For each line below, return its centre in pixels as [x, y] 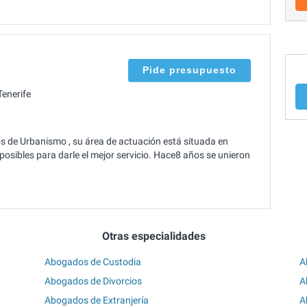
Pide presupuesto [189, 70]
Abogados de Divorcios [94, 281]
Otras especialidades [153, 236]
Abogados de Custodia [93, 261]
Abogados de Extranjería [97, 300]
